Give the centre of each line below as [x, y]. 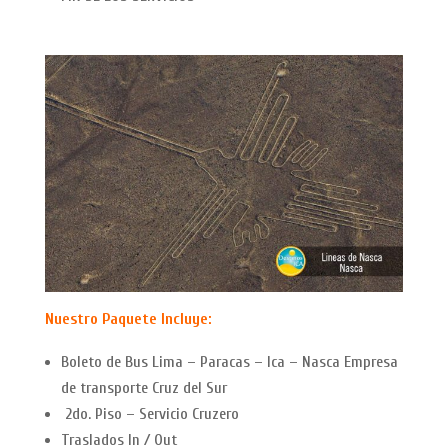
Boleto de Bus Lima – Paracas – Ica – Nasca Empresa [229, 361]
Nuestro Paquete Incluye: [128, 318]
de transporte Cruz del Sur [143, 387]
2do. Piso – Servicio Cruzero [149, 413]
